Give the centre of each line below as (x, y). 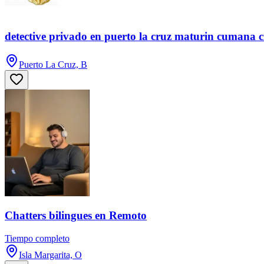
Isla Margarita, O (50, 255)
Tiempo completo (37, 239)
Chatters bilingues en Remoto (76, 216)
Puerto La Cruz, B (53, 65)
